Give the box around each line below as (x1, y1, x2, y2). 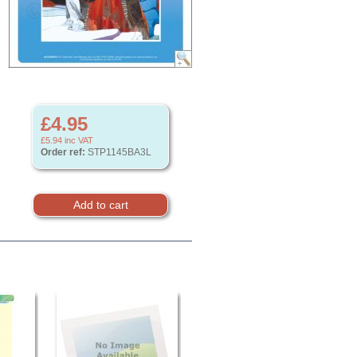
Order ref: (41, 147, 85, 158)
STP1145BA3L (85, 147, 151, 158)
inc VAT (62, 135, 93, 145)
